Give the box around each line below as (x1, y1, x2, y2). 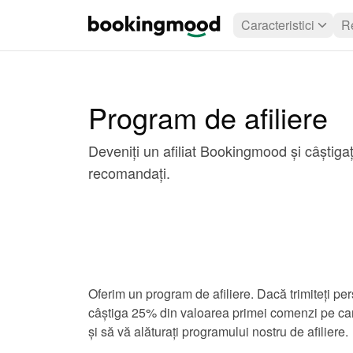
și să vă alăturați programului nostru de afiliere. (88, 322, 348, 340)
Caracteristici (241, 16, 314, 34)
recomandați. (88, 162, 170, 183)
